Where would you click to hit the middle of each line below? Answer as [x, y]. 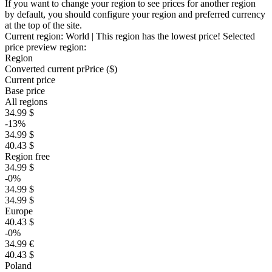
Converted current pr [45, 69]
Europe [19, 211]
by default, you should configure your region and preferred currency [135, 14]
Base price [25, 91]
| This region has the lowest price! [156, 36]
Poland [18, 266]
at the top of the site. [43, 25]
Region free [27, 156]
